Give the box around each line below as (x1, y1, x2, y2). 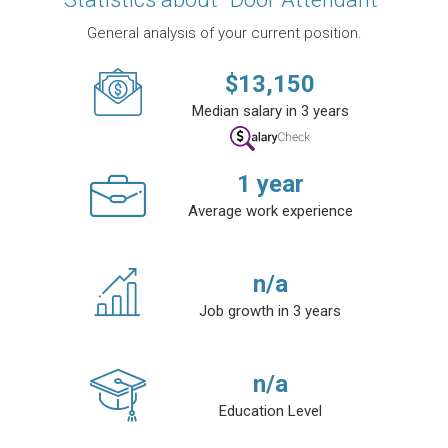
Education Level (218, 402, 322, 421)
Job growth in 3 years (199, 302, 341, 321)
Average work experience (187, 202, 353, 221)
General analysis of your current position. (86, 24, 362, 43)
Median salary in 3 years (191, 102, 349, 121)
